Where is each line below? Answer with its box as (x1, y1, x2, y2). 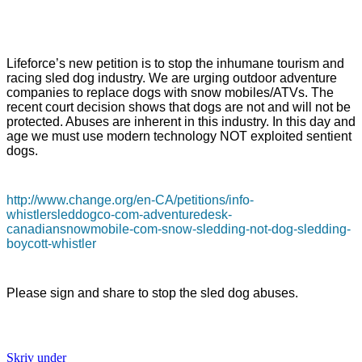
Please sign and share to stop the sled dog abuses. (6, 286, 298, 301)
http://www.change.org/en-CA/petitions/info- (6, 193, 254, 208)
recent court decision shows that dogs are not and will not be (6, 99, 351, 114)
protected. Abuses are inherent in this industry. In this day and (6, 114, 356, 128)
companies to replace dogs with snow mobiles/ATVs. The (6, 85, 334, 99)
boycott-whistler (6, 237, 96, 251)
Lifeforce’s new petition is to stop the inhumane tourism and (6, 56, 344, 70)
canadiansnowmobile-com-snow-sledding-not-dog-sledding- (6, 222, 351, 237)
